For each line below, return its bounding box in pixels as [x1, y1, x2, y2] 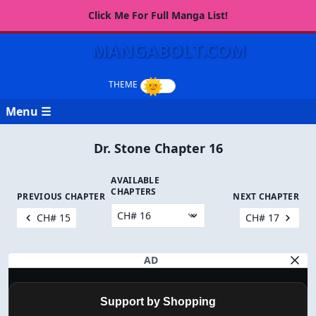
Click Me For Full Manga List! [88, 8, 228, 22]
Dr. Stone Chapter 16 [93, 140, 223, 157]
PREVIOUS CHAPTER [17, 190, 105, 202]
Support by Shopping [100, 296, 216, 308]
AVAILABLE [111, 174, 160, 186]
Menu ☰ [6, 104, 51, 119]
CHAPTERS [111, 186, 157, 197]
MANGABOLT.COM [91, 39, 246, 62]
